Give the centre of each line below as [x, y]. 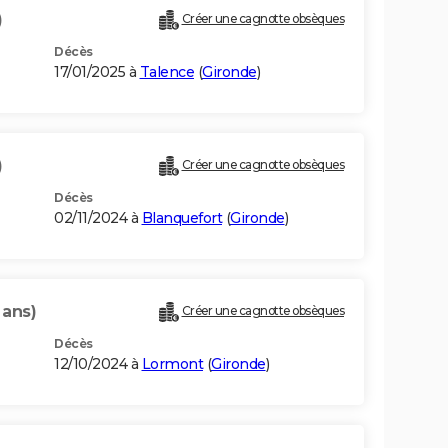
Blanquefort [181, 218]
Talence [166, 72]
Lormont [172, 364]
